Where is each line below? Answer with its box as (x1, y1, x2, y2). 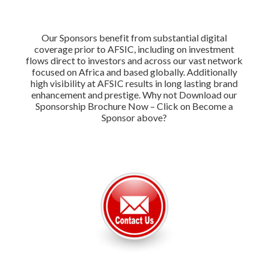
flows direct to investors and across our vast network (26, 54, 243, 66)
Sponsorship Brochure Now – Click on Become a (35, 100, 234, 112)
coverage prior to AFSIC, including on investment (34, 43, 235, 55)
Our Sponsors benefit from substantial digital (41, 31, 228, 43)
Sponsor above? (101, 111, 168, 123)
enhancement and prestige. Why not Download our (31, 88, 238, 100)
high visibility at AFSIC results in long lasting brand (31, 77, 238, 89)
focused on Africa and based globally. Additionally (31, 65, 237, 77)
